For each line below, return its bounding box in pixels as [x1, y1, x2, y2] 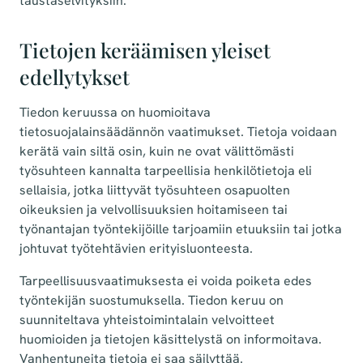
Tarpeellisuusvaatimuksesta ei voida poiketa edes [19, 272, 312, 290]
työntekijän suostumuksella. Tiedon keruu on [19, 292, 284, 310]
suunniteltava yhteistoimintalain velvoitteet [19, 311, 275, 329]
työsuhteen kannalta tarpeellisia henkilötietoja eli [19, 162, 312, 180]
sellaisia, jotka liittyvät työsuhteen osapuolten [19, 181, 290, 199]
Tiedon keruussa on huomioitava [19, 104, 211, 122]
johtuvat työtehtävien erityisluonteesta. [19, 240, 253, 258]
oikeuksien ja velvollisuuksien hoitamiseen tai [19, 201, 288, 219]
